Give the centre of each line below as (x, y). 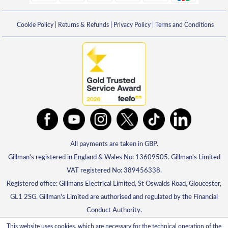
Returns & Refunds (83, 25)
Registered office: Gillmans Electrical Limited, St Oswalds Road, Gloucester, (114, 184)
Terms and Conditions (184, 25)
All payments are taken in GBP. (114, 144)
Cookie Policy (35, 25)
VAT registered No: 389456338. (114, 170)
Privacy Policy (132, 25)
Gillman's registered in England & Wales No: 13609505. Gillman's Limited (114, 157)
